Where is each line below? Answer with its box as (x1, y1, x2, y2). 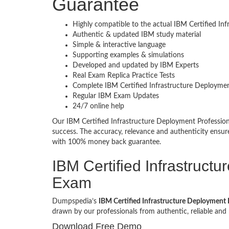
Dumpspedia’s (52, 198, 99, 205)
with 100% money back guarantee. (52, 139, 161, 146)
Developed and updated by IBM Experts (73, 62, 199, 70)
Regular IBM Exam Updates (73, 93, 159, 100)
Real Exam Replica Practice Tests (73, 72, 175, 80)
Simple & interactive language (73, 41, 166, 49)
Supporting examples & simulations (73, 52, 184, 59)
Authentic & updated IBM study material (73, 31, 201, 39)
